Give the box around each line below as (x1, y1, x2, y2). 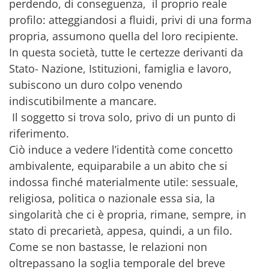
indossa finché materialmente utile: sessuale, (9, 174, 238, 189)
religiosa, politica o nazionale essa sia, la (9, 190, 215, 205)
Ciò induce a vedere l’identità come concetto (9, 142, 233, 157)
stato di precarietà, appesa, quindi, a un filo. (9, 223, 232, 238)
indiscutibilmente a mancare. (9, 93, 157, 108)
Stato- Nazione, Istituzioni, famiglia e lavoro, (9, 61, 232, 76)
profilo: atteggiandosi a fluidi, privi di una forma (9, 12, 252, 27)
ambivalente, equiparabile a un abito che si (9, 158, 228, 173)
